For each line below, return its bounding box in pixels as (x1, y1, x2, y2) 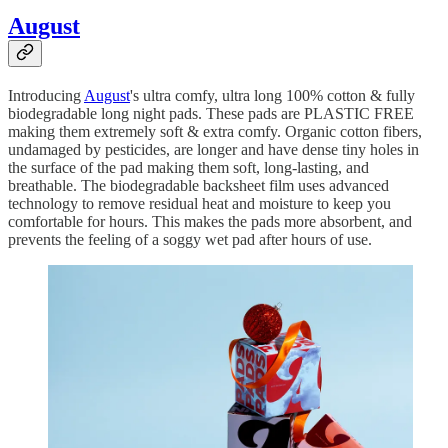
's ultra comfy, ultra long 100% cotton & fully (130, 87, 415, 104)
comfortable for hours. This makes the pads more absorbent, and (8, 213, 412, 230)
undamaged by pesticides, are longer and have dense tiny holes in (8, 141, 419, 158)
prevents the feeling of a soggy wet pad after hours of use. (8, 231, 372, 248)
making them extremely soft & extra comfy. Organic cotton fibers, (8, 123, 422, 140)
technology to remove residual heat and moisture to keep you (8, 195, 391, 212)
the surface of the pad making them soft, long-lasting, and (8, 159, 369, 176)
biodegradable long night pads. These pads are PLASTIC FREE (8, 105, 414, 122)
